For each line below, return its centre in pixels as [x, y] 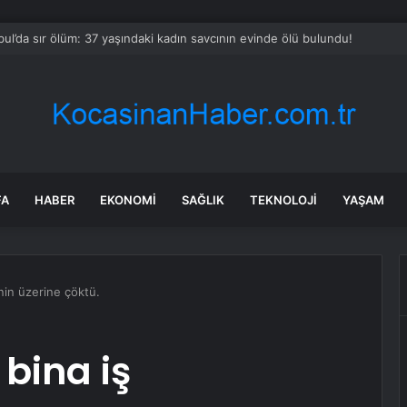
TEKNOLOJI [283, 200]
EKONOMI [128, 200]
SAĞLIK [203, 200]
